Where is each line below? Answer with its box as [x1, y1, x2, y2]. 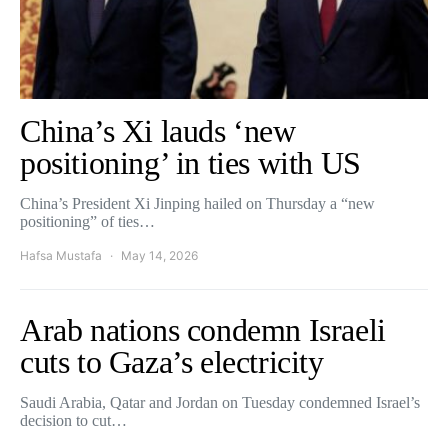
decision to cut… [20, 412, 127, 429]
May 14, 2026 [121, 248, 198, 263]
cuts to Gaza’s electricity [20, 344, 324, 380]
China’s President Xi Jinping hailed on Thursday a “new [20, 195, 375, 212]
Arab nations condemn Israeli [20, 312, 386, 348]
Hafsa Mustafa [20, 248, 102, 263]
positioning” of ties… [20, 213, 155, 230]
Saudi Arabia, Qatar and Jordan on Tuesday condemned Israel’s [20, 394, 420, 411]
